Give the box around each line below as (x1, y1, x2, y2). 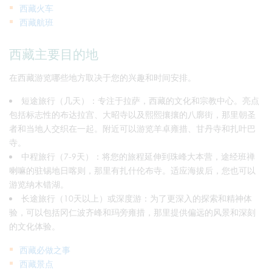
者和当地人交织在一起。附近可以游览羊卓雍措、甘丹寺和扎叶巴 (9, 123, 256, 134)
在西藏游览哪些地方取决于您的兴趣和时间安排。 (9, 72, 196, 83)
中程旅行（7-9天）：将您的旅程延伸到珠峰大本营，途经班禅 (21, 151, 255, 161)
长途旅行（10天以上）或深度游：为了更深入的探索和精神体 (21, 192, 252, 203)
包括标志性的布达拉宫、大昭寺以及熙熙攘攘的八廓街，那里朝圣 (9, 109, 256, 120)
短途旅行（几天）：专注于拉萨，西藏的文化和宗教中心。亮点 (21, 95, 259, 106)
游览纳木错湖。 (9, 178, 69, 189)
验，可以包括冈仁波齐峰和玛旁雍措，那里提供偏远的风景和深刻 (9, 206, 256, 217)
